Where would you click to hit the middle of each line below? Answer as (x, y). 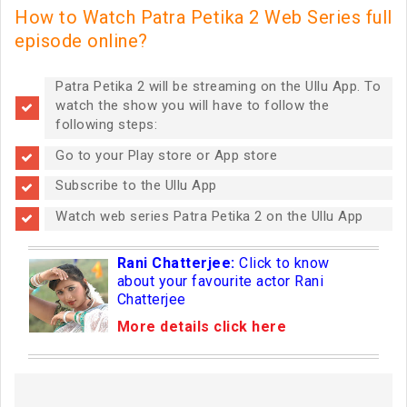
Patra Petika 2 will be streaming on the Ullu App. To (218, 86)
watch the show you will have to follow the (192, 105)
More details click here (202, 326)
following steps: (106, 124)
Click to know (284, 263)
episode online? (81, 41)
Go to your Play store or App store (166, 155)
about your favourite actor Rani (220, 281)
